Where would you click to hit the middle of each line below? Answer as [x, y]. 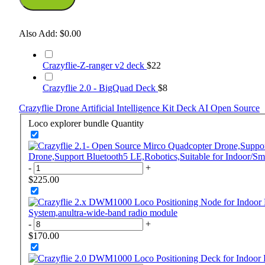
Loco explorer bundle [69, 123]
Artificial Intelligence [122, 108]
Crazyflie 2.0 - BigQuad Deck [100, 88]
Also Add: [38, 34]
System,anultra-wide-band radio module [103, 212]
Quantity [127, 123]
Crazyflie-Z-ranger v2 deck [95, 66]
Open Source [235, 108]
